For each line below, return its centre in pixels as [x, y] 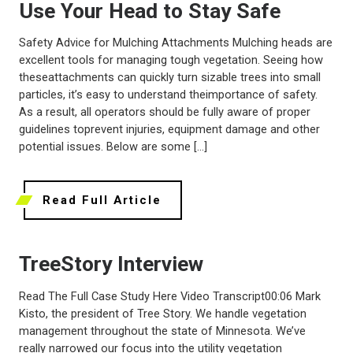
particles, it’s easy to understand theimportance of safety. [168, 95]
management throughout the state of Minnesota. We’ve [162, 331]
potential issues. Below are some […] [113, 147]
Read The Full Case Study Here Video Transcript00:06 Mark [170, 296]
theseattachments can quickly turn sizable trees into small [170, 78]
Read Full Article [102, 201]
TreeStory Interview [111, 264]
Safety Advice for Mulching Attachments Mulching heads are [176, 43]
